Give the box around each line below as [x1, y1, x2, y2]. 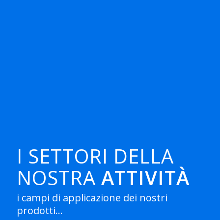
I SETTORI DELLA [17, 142, 174, 169]
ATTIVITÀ [96, 164, 190, 191]
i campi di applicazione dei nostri [17, 191, 167, 204]
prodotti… [17, 204, 63, 217]
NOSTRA [17, 164, 96, 191]
